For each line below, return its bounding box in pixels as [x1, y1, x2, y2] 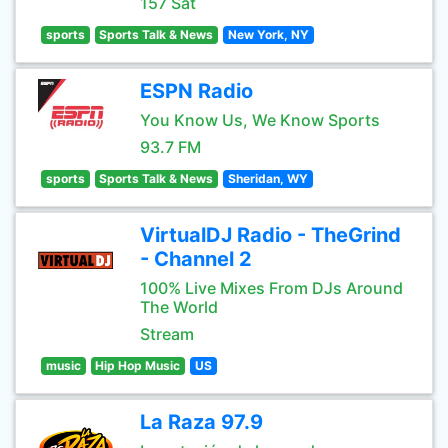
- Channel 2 [140, 247, 252, 271]
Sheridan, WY [227, 171, 308, 186]
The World [140, 297, 218, 317]
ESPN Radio [140, 79, 253, 103]
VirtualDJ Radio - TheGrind [140, 223, 401, 247]
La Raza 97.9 [140, 410, 263, 434]
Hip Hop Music [95, 358, 181, 373]
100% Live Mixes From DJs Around [140, 278, 403, 298]
